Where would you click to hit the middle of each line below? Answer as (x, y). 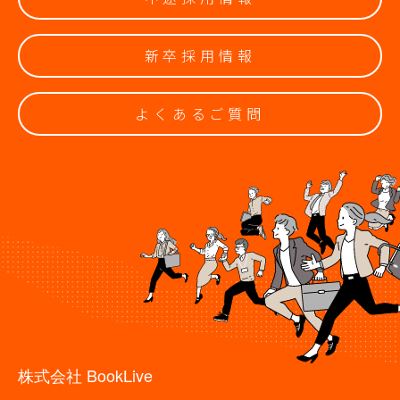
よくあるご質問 (200, 113)
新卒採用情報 (200, 55)
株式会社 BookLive (85, 375)
